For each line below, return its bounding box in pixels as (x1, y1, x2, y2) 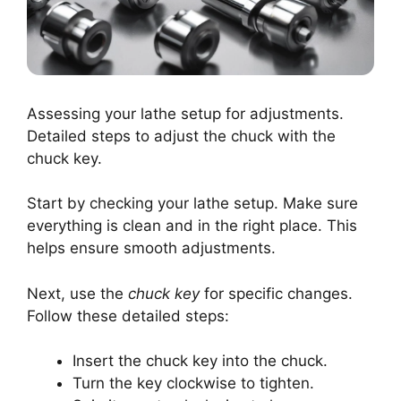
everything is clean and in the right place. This (27, 217, 357, 235)
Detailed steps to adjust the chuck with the (27, 126, 336, 145)
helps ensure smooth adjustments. (27, 239, 276, 258)
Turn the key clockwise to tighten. (73, 374, 314, 393)
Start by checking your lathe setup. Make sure (27, 194, 358, 213)
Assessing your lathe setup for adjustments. (27, 104, 344, 123)
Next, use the (27, 284, 128, 303)
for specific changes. (200, 284, 353, 303)
